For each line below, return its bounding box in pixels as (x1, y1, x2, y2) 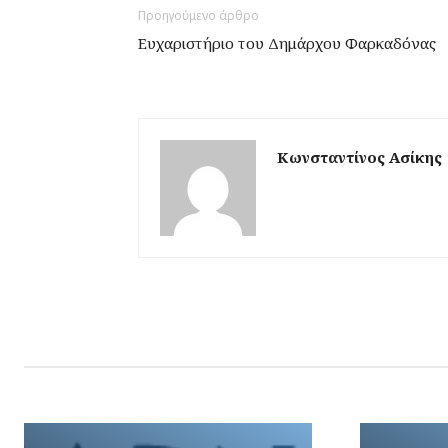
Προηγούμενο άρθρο (138, 7, 259, 25)
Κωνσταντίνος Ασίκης (277, 147, 442, 168)
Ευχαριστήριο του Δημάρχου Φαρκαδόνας (138, 33, 436, 54)
